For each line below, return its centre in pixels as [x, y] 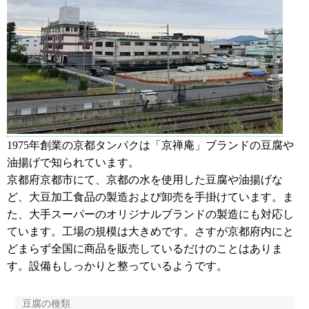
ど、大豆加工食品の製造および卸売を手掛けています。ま [150, 197]
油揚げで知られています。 [73, 162]
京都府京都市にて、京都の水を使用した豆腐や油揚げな [145, 179]
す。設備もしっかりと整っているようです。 [117, 266]
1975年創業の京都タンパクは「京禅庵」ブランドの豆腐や [150, 145]
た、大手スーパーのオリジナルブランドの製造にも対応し [150, 214]
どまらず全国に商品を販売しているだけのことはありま [145, 248]
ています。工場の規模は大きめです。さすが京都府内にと [150, 231]
